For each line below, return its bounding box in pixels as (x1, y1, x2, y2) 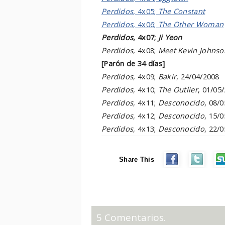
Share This (119, 156, 154, 163)
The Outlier (158, 84, 198, 94)
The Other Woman (158, 19, 224, 29)
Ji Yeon (158, 32, 182, 42)
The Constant (158, 6, 205, 16)
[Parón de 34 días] (101, 58, 165, 68)
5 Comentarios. (96, 211, 166, 224)
